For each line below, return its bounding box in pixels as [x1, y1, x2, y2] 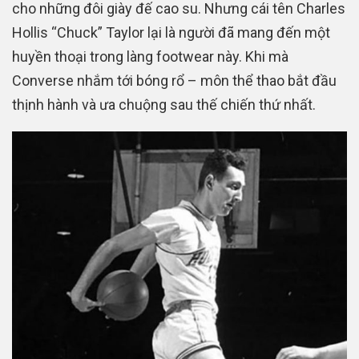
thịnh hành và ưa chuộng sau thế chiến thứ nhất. [12, 96, 316, 114]
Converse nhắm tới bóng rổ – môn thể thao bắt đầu [12, 72, 337, 90]
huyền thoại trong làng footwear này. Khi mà [12, 48, 288, 66]
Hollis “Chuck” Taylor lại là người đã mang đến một [12, 24, 330, 42]
